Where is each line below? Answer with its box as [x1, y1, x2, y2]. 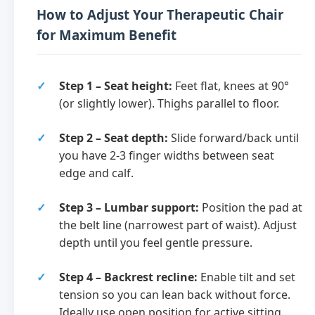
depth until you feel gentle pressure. [59, 235, 252, 251]
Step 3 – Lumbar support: [59, 200, 199, 216]
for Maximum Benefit [37, 26, 176, 44]
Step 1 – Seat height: [59, 78, 172, 94]
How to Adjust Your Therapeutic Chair [37, 6, 283, 24]
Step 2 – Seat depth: [59, 130, 168, 146]
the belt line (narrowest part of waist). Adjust [59, 217, 297, 233]
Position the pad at [199, 200, 302, 216]
